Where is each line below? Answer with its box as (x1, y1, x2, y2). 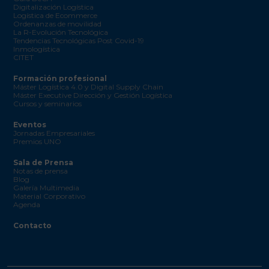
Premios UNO (13, 136, 61, 146)
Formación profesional (13, 73, 107, 83)
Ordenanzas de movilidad (13, 19, 101, 28)
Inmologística (13, 44, 60, 53)
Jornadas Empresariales (13, 128, 95, 138)
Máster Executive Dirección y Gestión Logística (13, 90, 172, 100)
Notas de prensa (13, 166, 68, 175)
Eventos (13, 119, 46, 129)
